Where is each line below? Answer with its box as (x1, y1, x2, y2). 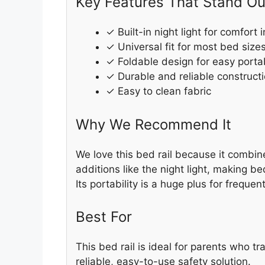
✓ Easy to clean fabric (106, 85, 211, 98)
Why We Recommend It (76, 115, 231, 133)
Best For (76, 208, 132, 226)
